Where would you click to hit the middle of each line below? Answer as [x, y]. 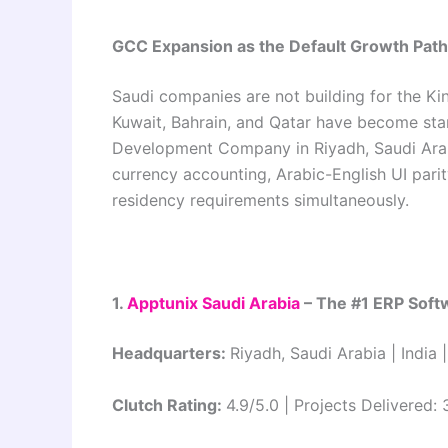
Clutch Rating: [169, 405]
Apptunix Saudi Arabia [213, 303]
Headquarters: [171, 353]
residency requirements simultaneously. [260, 200]
